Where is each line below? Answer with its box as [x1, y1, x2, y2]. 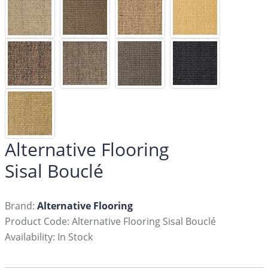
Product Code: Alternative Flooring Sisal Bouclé [4, 215, 216, 229]
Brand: [4, 199, 37, 213]
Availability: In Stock [4, 230, 93, 244]
